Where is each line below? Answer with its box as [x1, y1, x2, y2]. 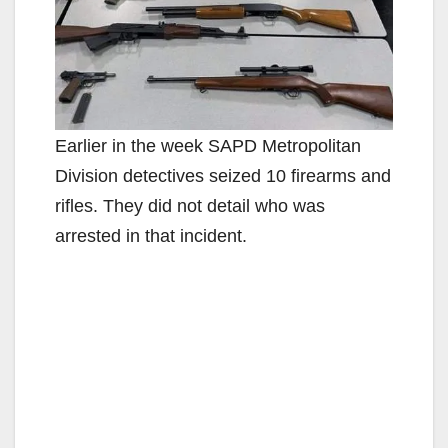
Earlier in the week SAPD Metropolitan [55, 135, 361, 156]
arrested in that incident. [55, 225, 247, 246]
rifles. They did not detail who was [55, 195, 325, 216]
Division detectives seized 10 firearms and [55, 165, 391, 186]
